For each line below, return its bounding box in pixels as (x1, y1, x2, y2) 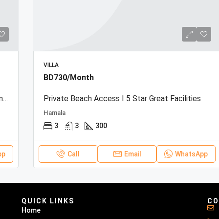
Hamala (44, 109, 66, 116)
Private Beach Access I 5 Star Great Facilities (44, 93, 201, 103)
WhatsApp (175, 150, 208, 158)
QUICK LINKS (22, 197, 74, 205)
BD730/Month (44, 72, 94, 82)
